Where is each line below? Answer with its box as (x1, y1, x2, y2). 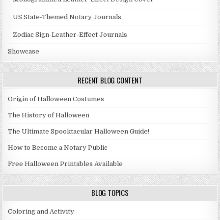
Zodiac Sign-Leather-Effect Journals (13, 31, 128, 39)
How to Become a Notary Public (8, 144, 108, 152)
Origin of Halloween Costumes (8, 95, 105, 103)
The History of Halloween (8, 111, 90, 119)
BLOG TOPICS (91, 187, 129, 198)
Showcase (8, 48, 40, 55)
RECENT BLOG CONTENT (78, 75, 142, 86)
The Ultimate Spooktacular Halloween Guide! (8, 128, 150, 136)
